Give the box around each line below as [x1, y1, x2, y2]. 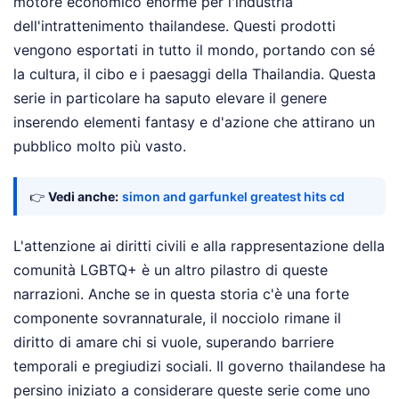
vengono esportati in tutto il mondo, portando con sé [13, 40, 375, 59]
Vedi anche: [48, 188, 118, 204]
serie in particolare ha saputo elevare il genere [13, 88, 327, 107]
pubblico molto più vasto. [13, 136, 186, 155]
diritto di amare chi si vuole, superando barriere [13, 332, 334, 351]
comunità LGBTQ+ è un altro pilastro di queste [13, 260, 328, 279]
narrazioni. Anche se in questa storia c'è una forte [13, 284, 349, 303]
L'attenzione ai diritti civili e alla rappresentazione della [13, 236, 385, 255]
